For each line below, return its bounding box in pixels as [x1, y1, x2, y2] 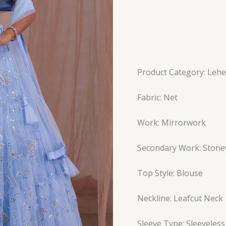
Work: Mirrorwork [137, 117, 206, 128]
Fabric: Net [137, 91, 178, 103]
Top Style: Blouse [137, 167, 203, 179]
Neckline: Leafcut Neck [137, 192, 223, 204]
